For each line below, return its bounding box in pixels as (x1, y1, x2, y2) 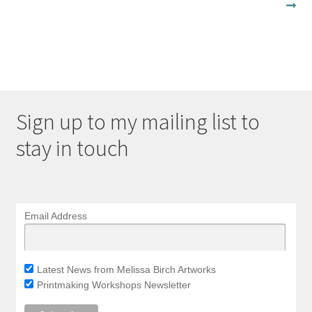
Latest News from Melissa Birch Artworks (37, 264, 217, 276)
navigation (15, 4, 111, 33)
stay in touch (15, 134, 129, 163)
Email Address (24, 210, 87, 221)
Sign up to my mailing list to (15, 108, 260, 136)
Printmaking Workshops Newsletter (37, 279, 192, 291)
